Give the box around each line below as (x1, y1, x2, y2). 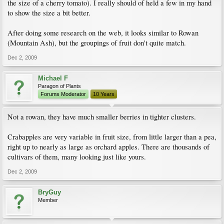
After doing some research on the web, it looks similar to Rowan (7, 28, 198, 37)
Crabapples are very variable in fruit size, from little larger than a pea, (7, 132, 216, 141)
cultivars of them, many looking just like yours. (7, 152, 146, 161)
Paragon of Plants (38, 83, 81, 89)
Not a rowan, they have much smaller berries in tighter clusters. (7, 112, 196, 121)
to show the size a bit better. (7, 8, 90, 17)
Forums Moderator (40, 91, 86, 97)
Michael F (38, 74, 68, 82)
